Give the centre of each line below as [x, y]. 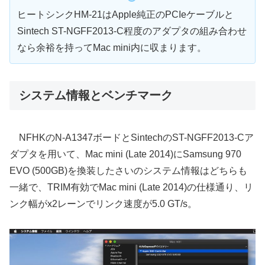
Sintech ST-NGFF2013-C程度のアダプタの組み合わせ [132, 31]
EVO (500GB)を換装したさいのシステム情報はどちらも [128, 170]
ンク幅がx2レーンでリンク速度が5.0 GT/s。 [103, 203]
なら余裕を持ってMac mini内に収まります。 [112, 48]
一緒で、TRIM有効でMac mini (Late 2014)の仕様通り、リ [131, 187]
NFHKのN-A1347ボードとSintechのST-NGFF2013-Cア [132, 137]
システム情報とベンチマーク [96, 96]
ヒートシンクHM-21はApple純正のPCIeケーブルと [125, 15]
